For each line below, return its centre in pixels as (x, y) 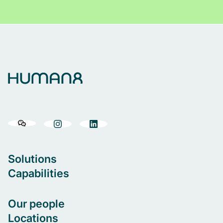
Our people (36, 203)
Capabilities (39, 173)
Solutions (32, 159)
